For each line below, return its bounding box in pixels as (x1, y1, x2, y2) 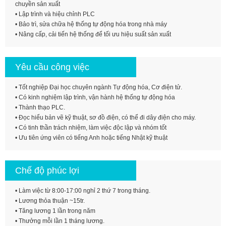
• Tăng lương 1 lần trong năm (15, 207, 95, 214)
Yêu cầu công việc (15, 62, 89, 72)
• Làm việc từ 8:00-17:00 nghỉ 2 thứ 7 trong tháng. (15, 187, 150, 194)
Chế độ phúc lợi (15, 165, 79, 176)
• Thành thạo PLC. (15, 104, 65, 111)
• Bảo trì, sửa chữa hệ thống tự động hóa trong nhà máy (15, 21, 167, 28)
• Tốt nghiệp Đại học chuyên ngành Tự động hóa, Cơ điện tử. (15, 84, 182, 91)
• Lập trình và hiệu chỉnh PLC (15, 11, 95, 18)
